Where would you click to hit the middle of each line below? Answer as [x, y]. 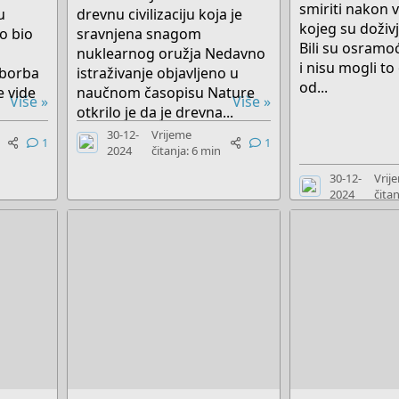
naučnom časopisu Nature [165, 93]
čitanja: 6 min [187, 151]
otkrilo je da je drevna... [155, 113]
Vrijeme [172, 135]
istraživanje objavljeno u [157, 73]
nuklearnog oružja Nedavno [171, 54]
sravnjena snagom [138, 34]
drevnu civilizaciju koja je [159, 15]
